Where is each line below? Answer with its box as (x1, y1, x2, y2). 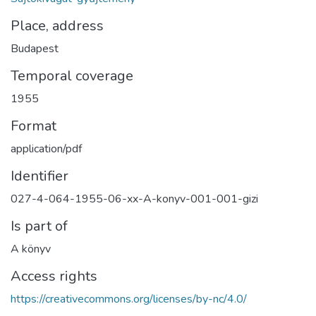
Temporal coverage (11, 66, 133, 85)
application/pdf (11, 140, 82, 157)
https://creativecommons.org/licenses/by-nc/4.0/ (11, 291, 247, 307)
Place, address (11, 16, 104, 35)
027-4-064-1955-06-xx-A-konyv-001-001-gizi (11, 190, 258, 207)
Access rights (11, 266, 97, 286)
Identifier (11, 166, 68, 186)
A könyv (11, 241, 51, 257)
